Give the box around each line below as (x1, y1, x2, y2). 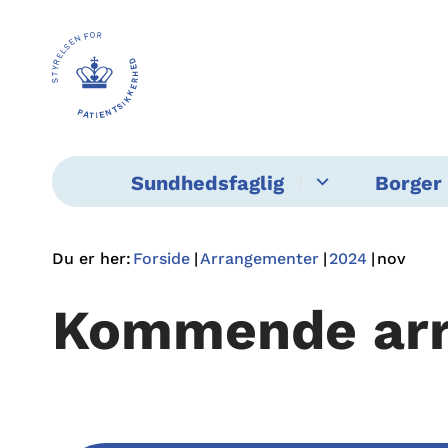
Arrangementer (200, 249, 319, 268)
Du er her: (52, 249, 131, 268)
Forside (133, 249, 190, 268)
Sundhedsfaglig (130, 171, 284, 195)
